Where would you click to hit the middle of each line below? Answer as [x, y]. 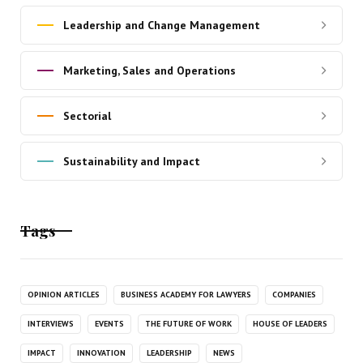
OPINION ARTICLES [63, 294]
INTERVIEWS [50, 323]
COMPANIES [294, 294]
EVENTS [109, 323]
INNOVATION [101, 352]
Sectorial [87, 115]
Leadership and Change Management [161, 25]
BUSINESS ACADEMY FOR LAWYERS [186, 294]
